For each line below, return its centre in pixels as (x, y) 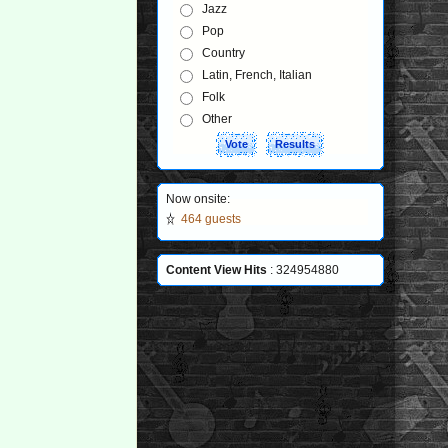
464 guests (210, 219)
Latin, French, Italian (257, 75)
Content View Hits (217, 270)
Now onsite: (197, 199)
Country (224, 53)
